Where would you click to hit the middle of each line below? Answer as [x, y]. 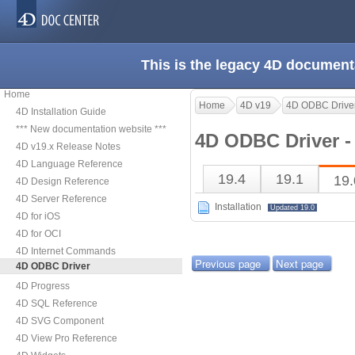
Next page [299, 264]
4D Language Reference [69, 164]
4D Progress [43, 286]
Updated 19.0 [292, 208]
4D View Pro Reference [67, 338]
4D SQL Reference [57, 303]
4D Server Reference [61, 199]
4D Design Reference [63, 181]
